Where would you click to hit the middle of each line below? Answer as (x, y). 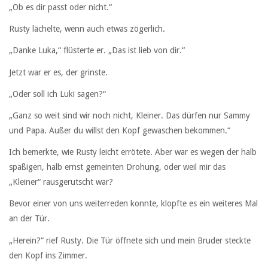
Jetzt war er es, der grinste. (58, 72)
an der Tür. (29, 219)
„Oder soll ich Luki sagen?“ (57, 94)
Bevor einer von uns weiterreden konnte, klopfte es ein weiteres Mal (133, 204)
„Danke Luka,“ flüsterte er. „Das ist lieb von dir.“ (97, 51)
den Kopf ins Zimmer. (48, 255)
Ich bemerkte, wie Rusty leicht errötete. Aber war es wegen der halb (133, 152)
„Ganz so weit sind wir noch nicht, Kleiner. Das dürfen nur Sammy (130, 115)
